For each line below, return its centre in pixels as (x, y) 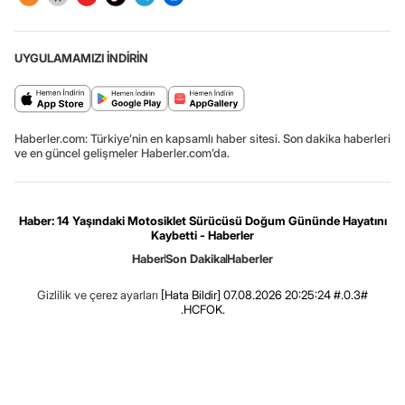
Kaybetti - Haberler (202, 235)
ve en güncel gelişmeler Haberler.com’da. (122, 153)
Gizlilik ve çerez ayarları (98, 295)
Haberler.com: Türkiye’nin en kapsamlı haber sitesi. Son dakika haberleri (202, 139)
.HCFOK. (202, 310)
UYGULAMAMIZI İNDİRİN (81, 58)
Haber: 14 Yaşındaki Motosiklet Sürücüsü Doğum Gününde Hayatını (202, 221)
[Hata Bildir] (191, 295)
